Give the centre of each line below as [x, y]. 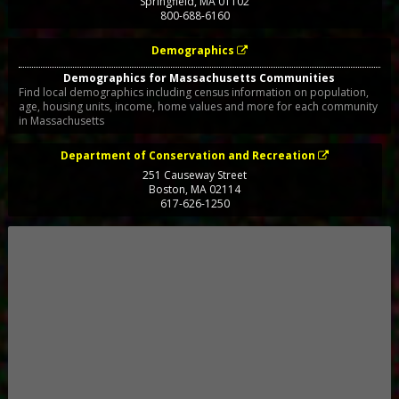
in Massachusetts [61, 120]
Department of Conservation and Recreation [188, 155]
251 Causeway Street [195, 175]
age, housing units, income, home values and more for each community [198, 106]
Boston [167, 189]
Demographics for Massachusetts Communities [199, 77]
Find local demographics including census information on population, [193, 92]
